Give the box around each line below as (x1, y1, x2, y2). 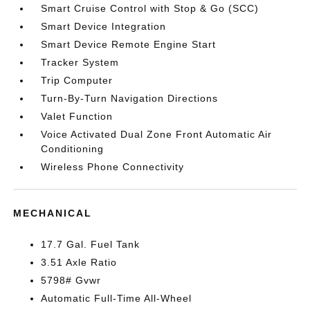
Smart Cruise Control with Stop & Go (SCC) (41, 3, 259, 14)
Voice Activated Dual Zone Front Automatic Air (41, 129, 273, 140)
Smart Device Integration (41, 21, 167, 32)
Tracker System (41, 57, 120, 68)
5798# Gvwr (41, 275, 102, 286)
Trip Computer (41, 75, 113, 86)
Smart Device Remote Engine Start (41, 39, 217, 50)
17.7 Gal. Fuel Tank (41, 239, 140, 250)
